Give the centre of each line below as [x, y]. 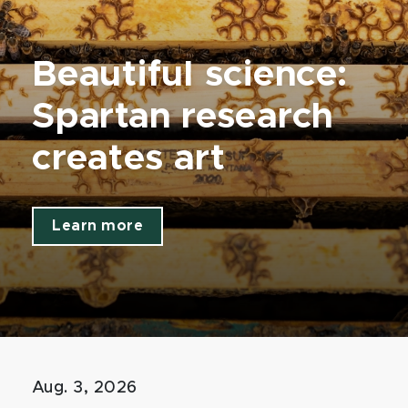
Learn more [98, 226]
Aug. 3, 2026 [85, 388]
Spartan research [183, 117]
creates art [134, 158]
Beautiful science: [190, 75]
